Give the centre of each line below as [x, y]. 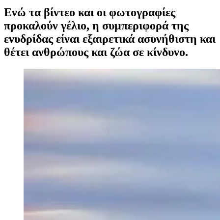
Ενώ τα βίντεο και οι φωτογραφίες [90, 12]
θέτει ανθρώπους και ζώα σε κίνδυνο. [96, 52]
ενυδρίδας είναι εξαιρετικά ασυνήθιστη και [110, 39]
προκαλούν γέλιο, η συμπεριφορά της [96, 25]
